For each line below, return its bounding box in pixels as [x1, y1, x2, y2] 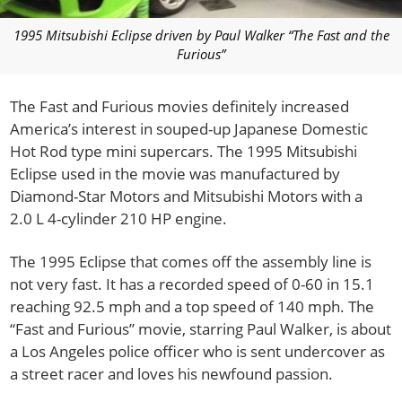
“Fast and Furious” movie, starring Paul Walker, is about [10, 319, 392, 340]
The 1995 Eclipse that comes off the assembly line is [10, 251, 372, 273]
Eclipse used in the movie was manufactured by [10, 162, 341, 184]
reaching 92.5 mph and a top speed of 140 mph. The [10, 296, 375, 318]
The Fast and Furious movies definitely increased [10, 95, 350, 117]
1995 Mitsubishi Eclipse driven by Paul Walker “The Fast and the [13, 25, 389, 44]
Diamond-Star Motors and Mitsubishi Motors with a [10, 185, 367, 206]
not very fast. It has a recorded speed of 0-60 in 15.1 [10, 274, 375, 295]
